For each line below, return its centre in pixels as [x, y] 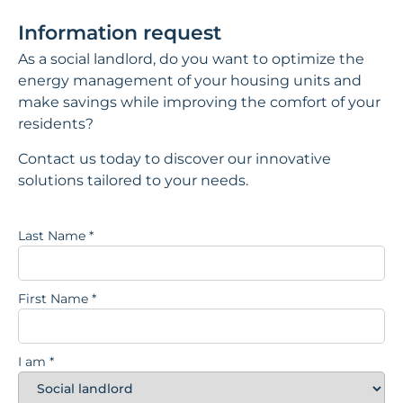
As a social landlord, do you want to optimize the [191, 59]
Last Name [54, 235]
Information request [120, 33]
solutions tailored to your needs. [133, 180]
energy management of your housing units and [190, 81]
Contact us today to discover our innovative [175, 158]
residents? [56, 124]
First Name [55, 298]
